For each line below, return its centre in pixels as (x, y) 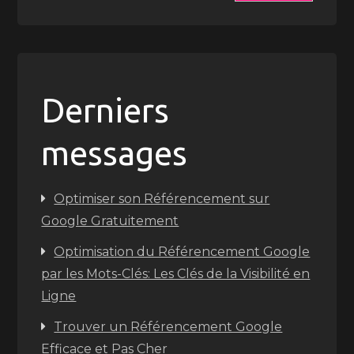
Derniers (105, 110)
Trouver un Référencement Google (168, 327)
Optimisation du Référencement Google (182, 252)
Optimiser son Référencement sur (162, 199)
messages (115, 153)
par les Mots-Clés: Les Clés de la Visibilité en (176, 274)
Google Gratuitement (110, 221)
